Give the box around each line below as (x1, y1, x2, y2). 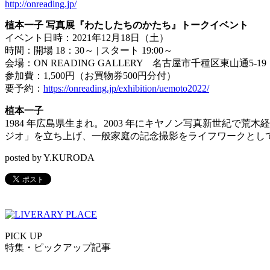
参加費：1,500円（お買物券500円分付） (5, 71, 176, 81)
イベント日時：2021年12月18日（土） (5, 33, 169, 43)
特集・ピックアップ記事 (5, 242, 111, 253)
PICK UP (5, 231, 42, 242)
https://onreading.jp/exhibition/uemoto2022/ (43, 83, 209, 94)
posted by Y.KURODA (5, 152, 95, 163)
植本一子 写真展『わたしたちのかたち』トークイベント (5, 20, 248, 31)
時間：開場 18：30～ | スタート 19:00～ (5, 45, 173, 56)
